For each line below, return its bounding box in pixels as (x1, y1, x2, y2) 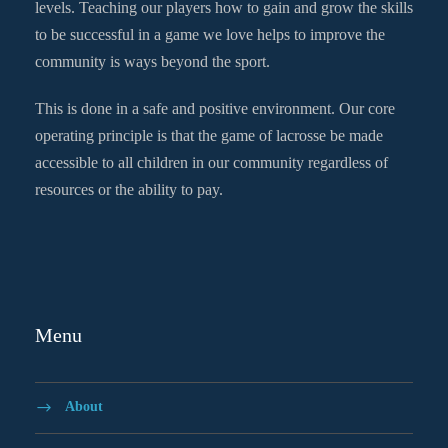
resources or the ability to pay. (35, 181, 223, 198)
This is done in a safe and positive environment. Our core (35, 100, 395, 117)
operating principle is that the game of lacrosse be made (35, 127, 383, 144)
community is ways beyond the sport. (35, 53, 270, 70)
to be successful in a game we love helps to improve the (35, 26, 385, 43)
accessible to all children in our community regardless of (35, 154, 388, 171)
